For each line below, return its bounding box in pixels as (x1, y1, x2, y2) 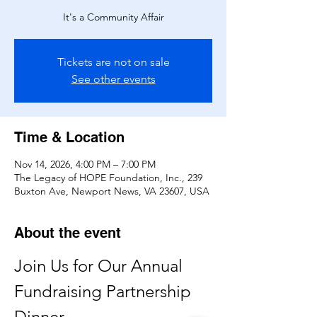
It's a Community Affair (62, 11, 164, 23)
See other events (71, 72, 156, 86)
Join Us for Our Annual (14, 255, 187, 276)
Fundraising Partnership (14, 281, 195, 301)
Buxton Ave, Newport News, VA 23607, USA (14, 185, 209, 197)
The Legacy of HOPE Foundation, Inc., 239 (14, 171, 202, 184)
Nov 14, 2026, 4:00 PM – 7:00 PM (14, 158, 156, 171)
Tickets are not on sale (57, 55, 170, 69)
